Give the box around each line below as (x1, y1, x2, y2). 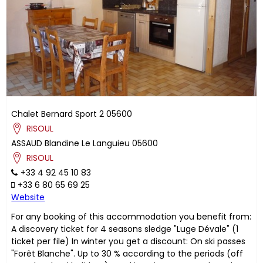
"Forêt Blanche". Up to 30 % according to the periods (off (11, 247, 244, 259)
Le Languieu (82, 137, 130, 149)
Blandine (45, 137, 80, 149)
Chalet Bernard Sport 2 (11, 107, 104, 120)
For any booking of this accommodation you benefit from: (11, 210, 252, 222)
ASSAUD (11, 137, 43, 149)
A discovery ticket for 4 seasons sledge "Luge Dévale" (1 (11, 222, 239, 235)
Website (11, 191, 45, 203)
